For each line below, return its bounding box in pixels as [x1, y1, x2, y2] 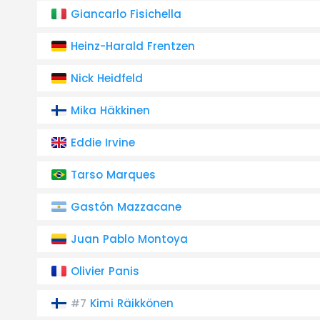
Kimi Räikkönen [90, 296, 174, 311]
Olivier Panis [71, 264, 139, 279]
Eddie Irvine [71, 135, 135, 150]
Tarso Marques [71, 167, 156, 182]
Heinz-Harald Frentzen [71, 39, 195, 54]
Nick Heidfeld [71, 71, 143, 86]
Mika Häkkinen [71, 103, 150, 118]
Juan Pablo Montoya [71, 231, 188, 246]
